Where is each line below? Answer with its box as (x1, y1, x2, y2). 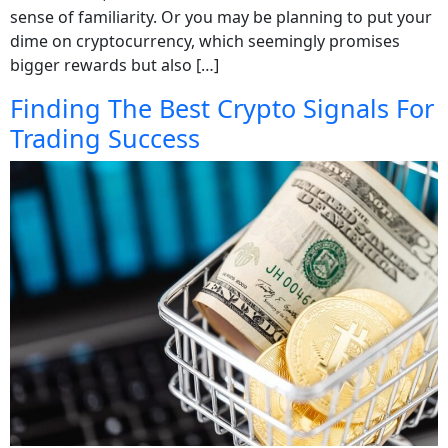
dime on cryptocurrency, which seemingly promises (10, 29, 400, 52)
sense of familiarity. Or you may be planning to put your (10, 5, 432, 28)
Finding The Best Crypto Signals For (10, 90, 434, 125)
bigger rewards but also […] (10, 53, 219, 76)
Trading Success (10, 120, 200, 155)
